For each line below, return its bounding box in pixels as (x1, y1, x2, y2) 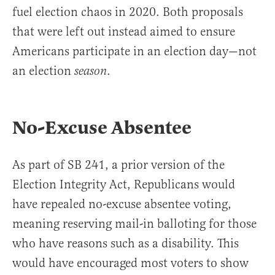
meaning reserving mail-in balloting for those (12, 216, 257, 232)
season (74, 64, 107, 80)
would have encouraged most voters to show (12, 255, 249, 271)
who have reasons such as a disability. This (12, 236, 239, 252)
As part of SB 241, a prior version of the (12, 157, 225, 173)
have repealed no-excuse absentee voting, (12, 196, 231, 212)
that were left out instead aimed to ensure (12, 24, 235, 40)
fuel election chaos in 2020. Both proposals (12, 4, 243, 20)
